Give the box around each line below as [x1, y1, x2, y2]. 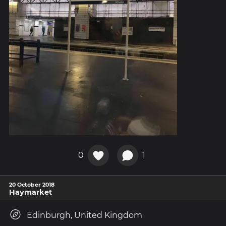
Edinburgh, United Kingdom [27, 210, 142, 220]
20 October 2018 [9, 181, 54, 188]
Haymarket [9, 187, 52, 197]
